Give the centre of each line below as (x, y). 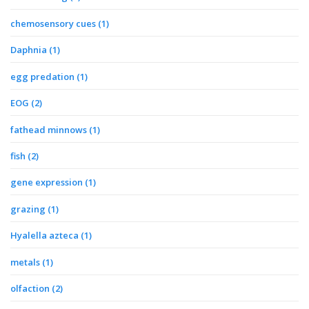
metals (26, 262)
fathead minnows (50, 129)
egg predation (43, 76)
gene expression (48, 182)
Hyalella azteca (46, 236)
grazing (29, 209)
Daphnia (30, 50)
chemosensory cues (54, 23)
